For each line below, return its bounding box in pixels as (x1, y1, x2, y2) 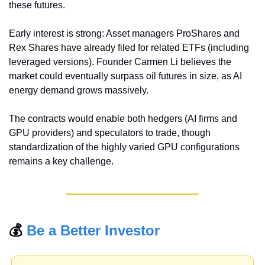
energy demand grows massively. (9, 85, 148, 96)
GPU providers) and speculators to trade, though (9, 128, 211, 138)
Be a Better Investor (27, 222, 160, 239)
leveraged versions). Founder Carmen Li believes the (9, 57, 231, 67)
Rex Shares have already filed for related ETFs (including (9, 43, 249, 53)
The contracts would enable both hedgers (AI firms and (9, 114, 237, 124)
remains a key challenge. (9, 156, 114, 167)
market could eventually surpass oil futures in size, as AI (9, 71, 242, 82)
